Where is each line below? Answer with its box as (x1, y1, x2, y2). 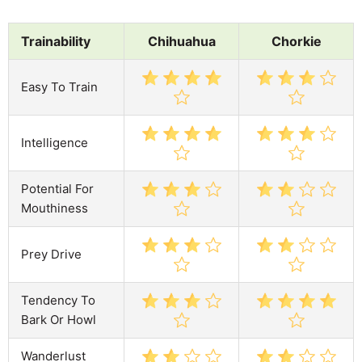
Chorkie (271, 32, 322, 49)
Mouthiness (21, 200, 88, 216)
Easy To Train (21, 78, 98, 95)
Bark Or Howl (21, 311, 96, 327)
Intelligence (21, 134, 88, 150)
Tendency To (21, 292, 95, 308)
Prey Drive (21, 246, 82, 262)
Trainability (21, 32, 90, 49)
